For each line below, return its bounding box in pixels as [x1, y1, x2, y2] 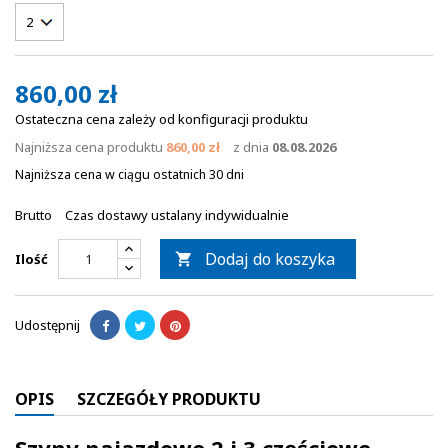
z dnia [230, 138, 272, 156]
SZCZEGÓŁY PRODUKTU [77, 388, 261, 410]
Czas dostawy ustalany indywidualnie [65, 206, 289, 224]
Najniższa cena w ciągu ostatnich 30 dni [15, 166, 244, 183]
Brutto [15, 206, 55, 224]
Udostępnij [15, 316, 80, 334]
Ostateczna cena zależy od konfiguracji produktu [15, 110, 308, 128]
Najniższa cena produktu [15, 138, 166, 156]
